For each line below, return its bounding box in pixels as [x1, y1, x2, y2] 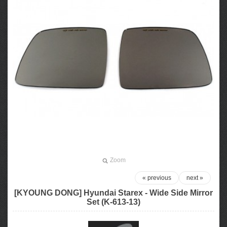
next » [186, 174, 203, 181]
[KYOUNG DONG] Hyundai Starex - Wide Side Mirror [14, 188, 213, 197]
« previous [142, 174, 171, 181]
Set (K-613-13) [87, 198, 140, 206]
